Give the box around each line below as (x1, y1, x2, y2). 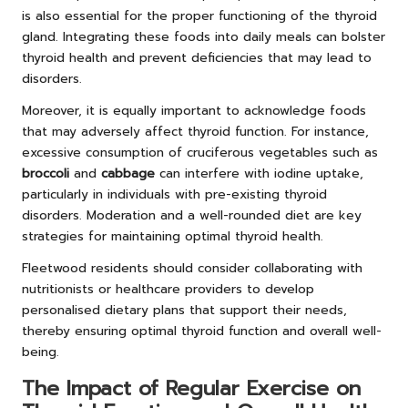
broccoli (22, 163, 69, 183)
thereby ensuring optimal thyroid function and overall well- (22, 321, 382, 341)
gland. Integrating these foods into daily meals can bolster (22, 26, 385, 46)
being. (22, 342, 59, 362)
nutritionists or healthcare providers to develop (22, 279, 314, 299)
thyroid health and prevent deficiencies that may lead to (22, 47, 372, 67)
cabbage (101, 163, 155, 183)
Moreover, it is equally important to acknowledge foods (22, 100, 366, 120)
